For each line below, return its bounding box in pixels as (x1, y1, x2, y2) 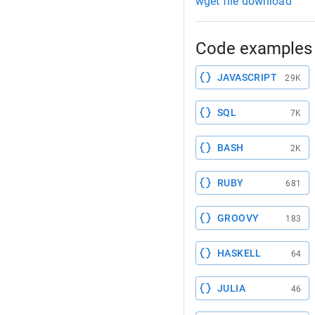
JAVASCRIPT (217, 72, 277, 84)
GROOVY (217, 212, 259, 224)
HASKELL (217, 247, 262, 259)
